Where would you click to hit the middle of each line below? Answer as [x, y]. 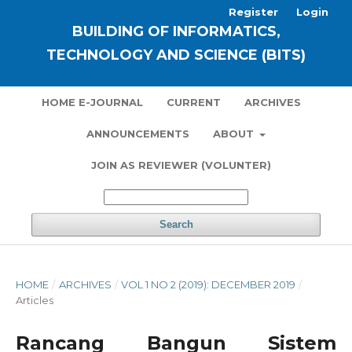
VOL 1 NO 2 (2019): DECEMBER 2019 [209, 284]
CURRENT [193, 102]
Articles [35, 300]
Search [176, 224]
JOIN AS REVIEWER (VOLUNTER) [181, 165]
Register [253, 12]
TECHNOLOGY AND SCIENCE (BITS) [176, 55]
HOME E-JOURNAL [92, 102]
